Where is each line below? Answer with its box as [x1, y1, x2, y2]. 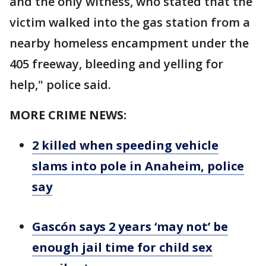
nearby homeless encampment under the [9, 35, 249, 51]
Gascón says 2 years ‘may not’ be [32, 218, 228, 235]
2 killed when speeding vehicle [32, 137, 218, 153]
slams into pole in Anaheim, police [32, 158, 244, 174]
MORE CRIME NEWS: [9, 107, 126, 123]
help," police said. [9, 77, 111, 93]
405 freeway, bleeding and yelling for [9, 56, 223, 72]
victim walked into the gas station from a [9, 14, 250, 30]
